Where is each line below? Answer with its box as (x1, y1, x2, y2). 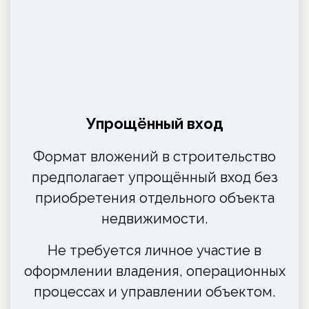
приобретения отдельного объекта (34, 189, 275, 206)
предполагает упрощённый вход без (31, 168, 278, 186)
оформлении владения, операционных (23, 262, 286, 279)
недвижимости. (101, 210, 208, 227)
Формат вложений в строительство (33, 148, 276, 165)
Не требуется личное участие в (48, 241, 261, 259)
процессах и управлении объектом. (34, 283, 275, 300)
